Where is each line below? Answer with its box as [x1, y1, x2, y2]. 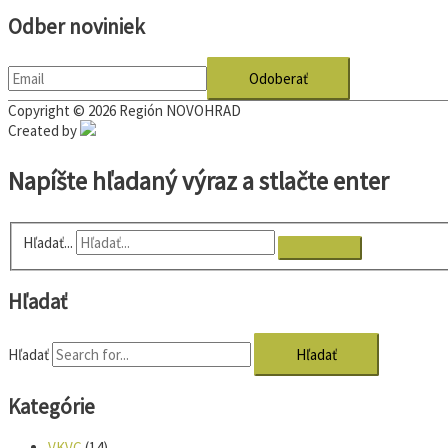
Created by [8, 121, 77, 141]
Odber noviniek [8, 12, 145, 40]
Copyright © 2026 [8, 101, 119, 121]
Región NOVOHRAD [119, 101, 241, 121]
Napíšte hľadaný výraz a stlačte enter [8, 165, 389, 198]
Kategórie [8, 393, 95, 421]
